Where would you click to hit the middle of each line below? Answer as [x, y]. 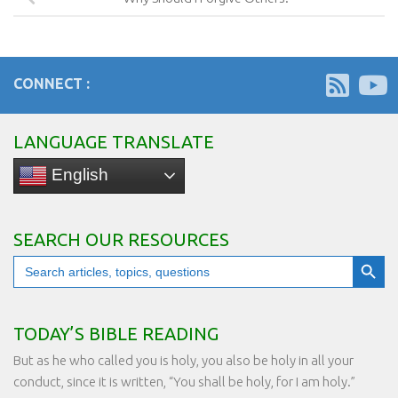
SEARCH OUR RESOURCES [121, 240]
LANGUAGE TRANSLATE [114, 142]
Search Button [370, 255]
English [78, 175]
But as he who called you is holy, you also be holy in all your [183, 361]
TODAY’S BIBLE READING [116, 334]
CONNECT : [52, 84]
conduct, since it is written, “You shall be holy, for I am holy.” [184, 382]
